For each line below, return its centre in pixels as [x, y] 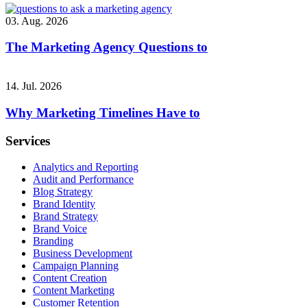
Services [28, 140]
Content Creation [70, 278]
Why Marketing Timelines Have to [103, 112]
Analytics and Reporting [86, 167]
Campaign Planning [76, 266]
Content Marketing [74, 291]
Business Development [83, 254]
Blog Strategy [63, 192]
